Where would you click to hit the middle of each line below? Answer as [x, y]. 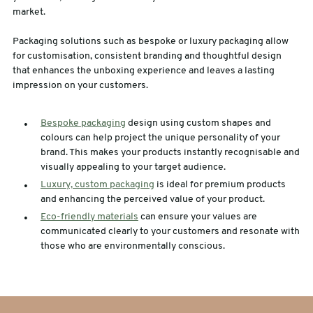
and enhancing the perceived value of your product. [152, 199]
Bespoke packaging [83, 123]
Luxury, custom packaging [97, 184]
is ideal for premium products [220, 184]
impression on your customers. [80, 85]
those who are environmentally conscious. [132, 246]
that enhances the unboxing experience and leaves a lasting [143, 71]
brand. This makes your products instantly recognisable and [170, 152]
